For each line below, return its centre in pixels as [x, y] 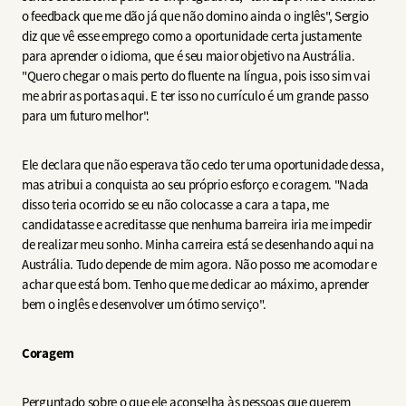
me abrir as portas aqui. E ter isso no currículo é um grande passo [195, 95]
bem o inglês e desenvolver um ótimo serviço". [146, 304]
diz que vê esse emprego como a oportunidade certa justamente [192, 35]
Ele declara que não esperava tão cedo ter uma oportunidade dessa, [203, 164]
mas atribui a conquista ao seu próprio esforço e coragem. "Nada [196, 184]
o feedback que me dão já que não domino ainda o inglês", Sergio [196, 15]
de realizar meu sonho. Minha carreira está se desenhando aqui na [198, 244]
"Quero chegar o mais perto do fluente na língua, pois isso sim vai [196, 75]
